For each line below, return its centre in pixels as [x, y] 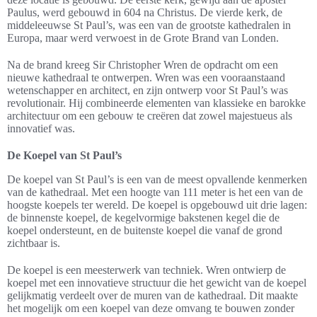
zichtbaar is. [34, 243]
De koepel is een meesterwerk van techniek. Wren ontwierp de [146, 270]
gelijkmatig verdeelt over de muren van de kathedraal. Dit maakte [152, 295]
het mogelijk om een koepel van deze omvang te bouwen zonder [151, 308]
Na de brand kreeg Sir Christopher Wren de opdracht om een [143, 65]
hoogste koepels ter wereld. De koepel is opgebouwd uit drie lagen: [157, 205]
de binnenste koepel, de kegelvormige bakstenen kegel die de [143, 218]
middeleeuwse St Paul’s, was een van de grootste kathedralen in [149, 25]
